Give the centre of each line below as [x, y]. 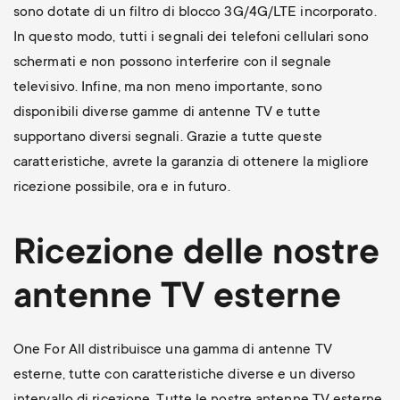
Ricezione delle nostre [196, 255]
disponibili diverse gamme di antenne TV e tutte [167, 112]
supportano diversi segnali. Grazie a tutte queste [167, 137]
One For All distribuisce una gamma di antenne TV [172, 350]
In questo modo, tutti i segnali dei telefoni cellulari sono [191, 37]
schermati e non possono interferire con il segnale [172, 62]
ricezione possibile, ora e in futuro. [149, 187]
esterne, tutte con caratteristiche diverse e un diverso [184, 375]
